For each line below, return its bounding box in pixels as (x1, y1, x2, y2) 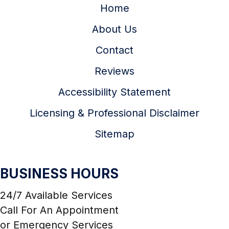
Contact (96, 44, 133, 56)
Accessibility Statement (58, 86, 171, 98)
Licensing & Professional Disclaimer (30, 107, 199, 119)
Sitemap (95, 128, 134, 140)
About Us (92, 23, 137, 35)
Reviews (95, 65, 134, 77)
